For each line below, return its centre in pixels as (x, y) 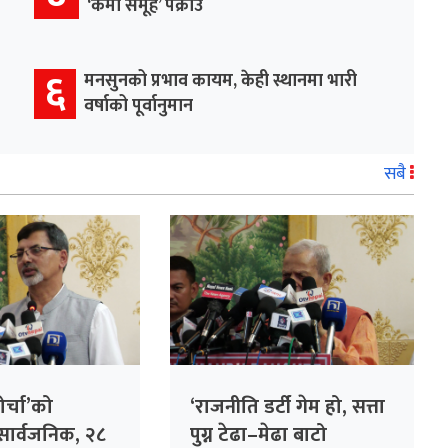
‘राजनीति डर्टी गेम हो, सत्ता (288, 406)
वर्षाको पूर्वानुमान (138, 105)
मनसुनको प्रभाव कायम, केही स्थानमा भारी (220, 80)
